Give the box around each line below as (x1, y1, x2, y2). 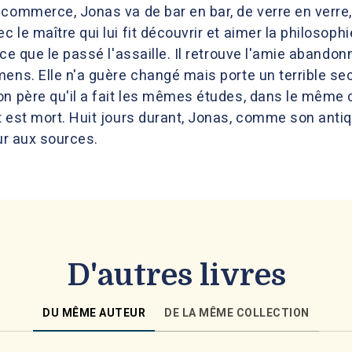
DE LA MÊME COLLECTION (164, 306, 310, 319)
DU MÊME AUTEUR (42, 306, 146, 319)
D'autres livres (66, 257, 286, 292)
